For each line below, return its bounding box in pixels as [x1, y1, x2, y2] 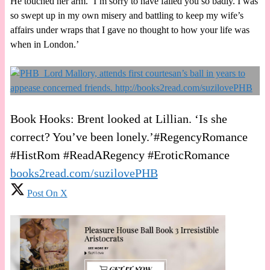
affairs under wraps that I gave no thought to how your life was [10, 24, 250, 35]
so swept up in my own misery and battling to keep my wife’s [10, 10, 243, 20]
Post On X [27, 187, 67, 198]
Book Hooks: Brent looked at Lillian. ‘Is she [10, 111, 227, 125]
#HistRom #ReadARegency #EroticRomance [10, 148, 230, 162]
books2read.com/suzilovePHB [10, 166, 158, 180]
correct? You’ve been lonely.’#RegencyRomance [10, 130, 248, 143]
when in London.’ [10, 39, 79, 49]
